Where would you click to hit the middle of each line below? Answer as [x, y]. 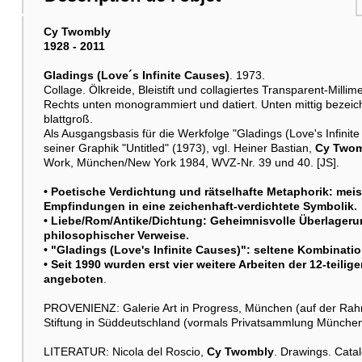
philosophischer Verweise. [116, 235]
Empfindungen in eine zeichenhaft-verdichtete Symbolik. [200, 206]
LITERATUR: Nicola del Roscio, [125, 351]
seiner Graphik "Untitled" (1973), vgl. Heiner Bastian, [179, 147]
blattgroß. [68, 118]
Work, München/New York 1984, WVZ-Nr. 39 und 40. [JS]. [191, 162]
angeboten [73, 278]
